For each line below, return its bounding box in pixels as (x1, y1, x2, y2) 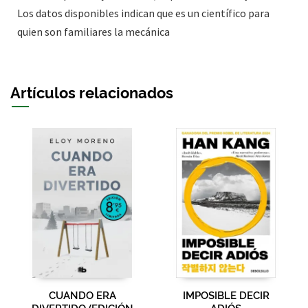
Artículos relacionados (10, 80, 173, 102)
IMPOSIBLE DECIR (182, 287, 269, 302)
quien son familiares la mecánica (17, 24, 170, 38)
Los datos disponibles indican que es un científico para (17, 5, 269, 20)
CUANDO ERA (48, 287, 116, 302)
